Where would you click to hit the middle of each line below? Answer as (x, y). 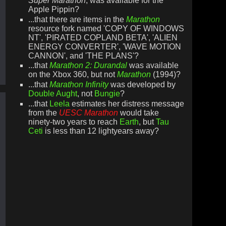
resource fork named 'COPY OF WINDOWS (106, 28)
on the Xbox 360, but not (72, 75)
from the (43, 112)
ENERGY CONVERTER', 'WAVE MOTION (104, 46)
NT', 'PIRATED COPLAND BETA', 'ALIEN (103, 37)
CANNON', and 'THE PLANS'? (83, 55)
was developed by (142, 84)
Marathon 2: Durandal (88, 66)
